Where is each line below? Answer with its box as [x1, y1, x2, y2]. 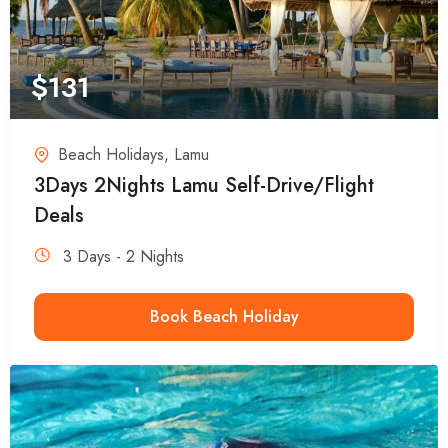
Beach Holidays [58, 142, 164, 166]
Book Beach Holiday [149, 304, 299, 328]
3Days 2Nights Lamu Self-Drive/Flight [34, 170, 374, 200]
